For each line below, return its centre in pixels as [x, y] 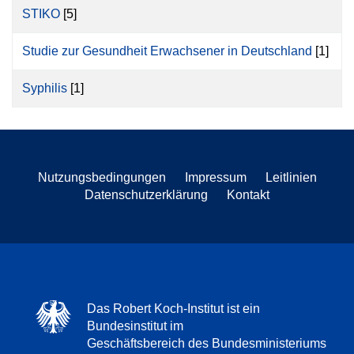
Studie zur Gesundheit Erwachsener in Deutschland [167, 51]
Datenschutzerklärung [146, 194]
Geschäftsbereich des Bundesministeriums [207, 343]
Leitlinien [291, 177]
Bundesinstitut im [135, 326]
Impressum [215, 177]
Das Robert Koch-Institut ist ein [173, 308]
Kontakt [248, 194]
